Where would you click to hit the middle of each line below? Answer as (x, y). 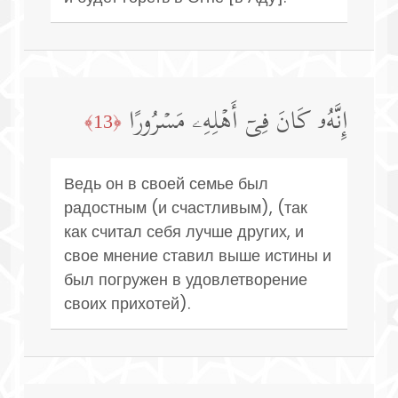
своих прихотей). (127, 303)
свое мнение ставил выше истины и (198, 255)
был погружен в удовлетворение (186, 279)
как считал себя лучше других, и (184, 231)
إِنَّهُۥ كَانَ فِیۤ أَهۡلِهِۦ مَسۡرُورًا (238, 123)
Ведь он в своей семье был (166, 183)
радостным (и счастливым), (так (186, 207)
